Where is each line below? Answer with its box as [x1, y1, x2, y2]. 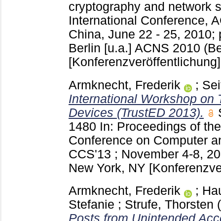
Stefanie [69, 198, 114, 212]
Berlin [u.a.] [69, 41, 135, 55]
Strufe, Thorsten [125, 198, 214, 212]
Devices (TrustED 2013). [69, 106, 204, 119]
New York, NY [69, 161, 149, 175]
